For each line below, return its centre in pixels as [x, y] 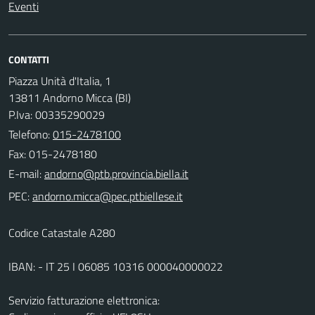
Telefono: [31, 134]
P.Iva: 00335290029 [57, 114]
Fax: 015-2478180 [53, 154]
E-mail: [25, 173]
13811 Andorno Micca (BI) [70, 97]
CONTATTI [29, 59]
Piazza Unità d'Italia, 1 [60, 81]
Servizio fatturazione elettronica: [84, 300]
